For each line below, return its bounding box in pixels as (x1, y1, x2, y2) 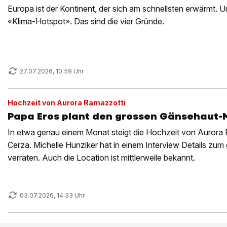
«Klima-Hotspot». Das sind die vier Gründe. (8, 16, 164, 26)
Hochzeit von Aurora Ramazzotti (8, 98, 126, 107)
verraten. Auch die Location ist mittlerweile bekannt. (8, 153, 195, 163)
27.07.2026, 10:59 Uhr (20, 67, 84, 75)
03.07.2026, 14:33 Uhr (20, 192, 85, 199)
